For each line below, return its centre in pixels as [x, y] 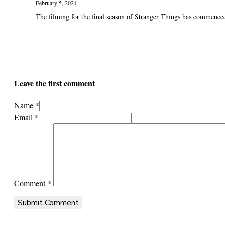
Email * [26, 117]
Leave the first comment [54, 83]
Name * [27, 105]
